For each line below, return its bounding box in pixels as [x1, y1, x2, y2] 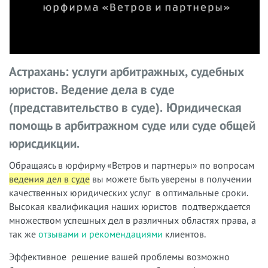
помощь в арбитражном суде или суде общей [9, 117, 255, 133]
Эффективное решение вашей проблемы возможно [9, 251, 230, 263]
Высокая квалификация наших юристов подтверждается [9, 200, 251, 212]
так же [9, 228, 38, 240]
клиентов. [163, 228, 206, 240]
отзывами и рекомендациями [38, 228, 163, 240]
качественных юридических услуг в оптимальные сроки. [9, 187, 248, 199]
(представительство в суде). [9, 99, 163, 115]
